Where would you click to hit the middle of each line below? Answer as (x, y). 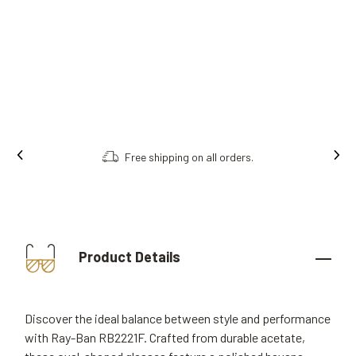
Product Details (128, 256)
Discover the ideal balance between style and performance (178, 318)
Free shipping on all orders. (189, 157)
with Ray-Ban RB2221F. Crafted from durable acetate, (165, 337)
